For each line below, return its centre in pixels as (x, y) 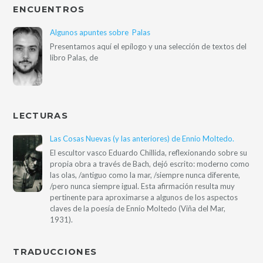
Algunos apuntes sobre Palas (100, 32)
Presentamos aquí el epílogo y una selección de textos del (149, 46)
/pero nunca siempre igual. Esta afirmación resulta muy (143, 186)
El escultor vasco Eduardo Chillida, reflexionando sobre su (149, 152)
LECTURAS (41, 116)
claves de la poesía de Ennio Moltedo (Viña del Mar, (138, 208)
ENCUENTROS (49, 9)
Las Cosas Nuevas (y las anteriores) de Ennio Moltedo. (142, 138)
